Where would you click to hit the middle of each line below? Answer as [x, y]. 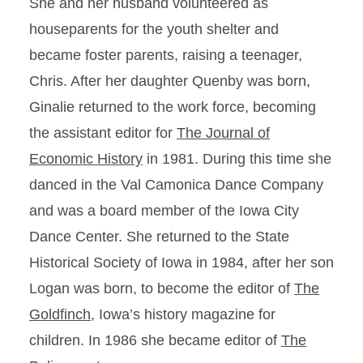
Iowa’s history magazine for [185, 314]
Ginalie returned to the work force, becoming [173, 107]
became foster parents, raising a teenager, [166, 55]
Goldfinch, [62, 314]
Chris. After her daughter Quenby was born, [170, 81]
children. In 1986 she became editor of [155, 340]
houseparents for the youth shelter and [154, 29]
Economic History [86, 159]
